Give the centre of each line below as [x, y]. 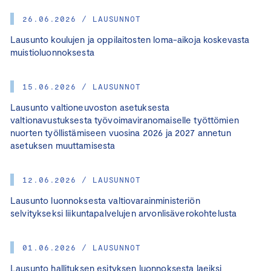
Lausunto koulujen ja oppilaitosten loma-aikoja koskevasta [130, 39]
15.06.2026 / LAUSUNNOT [82, 86]
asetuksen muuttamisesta [63, 145]
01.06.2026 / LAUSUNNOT [82, 247]
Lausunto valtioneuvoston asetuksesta [90, 107]
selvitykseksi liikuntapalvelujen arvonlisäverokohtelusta [124, 213]
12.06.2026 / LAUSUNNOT [82, 179]
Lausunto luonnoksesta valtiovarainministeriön [105, 200]
